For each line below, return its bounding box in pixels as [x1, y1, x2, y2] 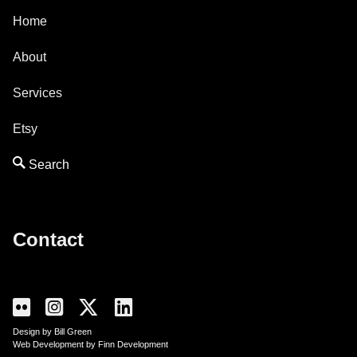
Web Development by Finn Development [13, 339, 168, 350]
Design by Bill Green [13, 327, 92, 337]
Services [13, 85, 62, 100]
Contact [13, 228, 84, 250]
